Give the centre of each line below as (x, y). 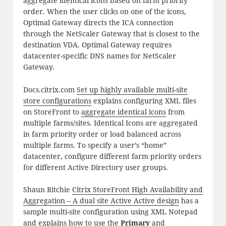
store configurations (57, 100)
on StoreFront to (52, 111)
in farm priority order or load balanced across (102, 134)
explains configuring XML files (144, 100)
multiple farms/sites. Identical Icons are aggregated (110, 123)
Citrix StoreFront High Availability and (137, 190)
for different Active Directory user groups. (95, 167)
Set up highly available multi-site (132, 89)
